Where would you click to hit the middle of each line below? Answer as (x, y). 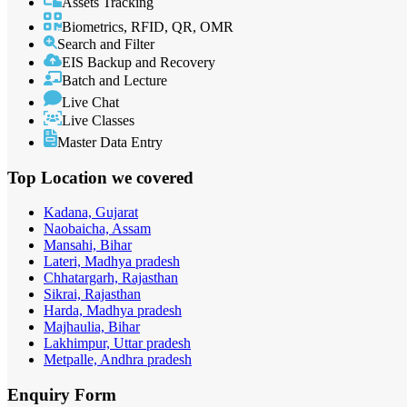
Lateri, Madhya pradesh (112, 262)
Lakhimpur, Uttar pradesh (117, 343)
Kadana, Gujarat (91, 213)
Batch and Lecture (114, 80)
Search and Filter (106, 44)
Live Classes (98, 120)
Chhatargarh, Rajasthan (111, 278)
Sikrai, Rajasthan (92, 294)
